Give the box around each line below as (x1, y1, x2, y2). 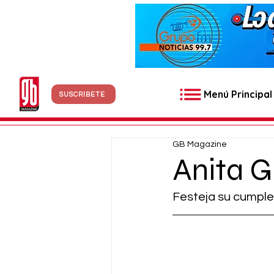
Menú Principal (203, 88, 272, 100)
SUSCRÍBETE (59, 91, 106, 98)
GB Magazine (172, 140, 227, 149)
